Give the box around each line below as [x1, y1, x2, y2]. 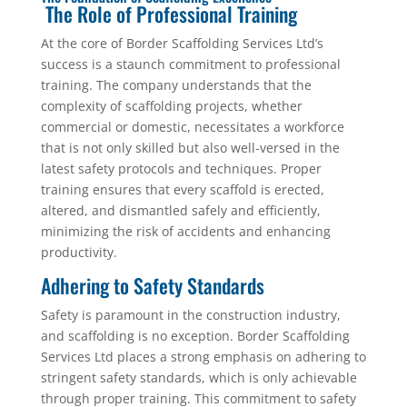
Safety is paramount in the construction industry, [40, 306, 341, 323]
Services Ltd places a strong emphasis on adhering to [40, 348, 366, 365]
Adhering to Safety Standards [40, 271, 264, 300]
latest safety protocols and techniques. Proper [40, 160, 322, 177]
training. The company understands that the [40, 76, 312, 94]
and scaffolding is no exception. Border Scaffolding [40, 327, 350, 344]
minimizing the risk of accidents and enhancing [40, 223, 331, 240]
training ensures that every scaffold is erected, [40, 181, 324, 198]
